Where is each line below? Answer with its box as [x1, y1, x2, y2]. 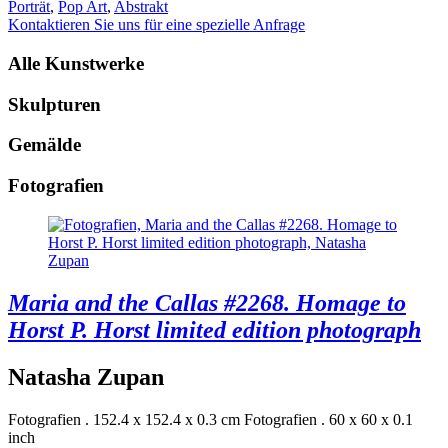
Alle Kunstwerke [8, 53, 144, 74]
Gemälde [8, 134, 81, 156]
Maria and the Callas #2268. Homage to [8, 289, 406, 316]
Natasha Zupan [8, 363, 164, 390]
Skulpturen [8, 93, 101, 115]
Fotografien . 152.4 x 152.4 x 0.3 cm [8, 410, 240, 428]
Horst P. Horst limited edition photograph [8, 316, 421, 343]
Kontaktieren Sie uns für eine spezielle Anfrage [8, 16, 305, 34]
